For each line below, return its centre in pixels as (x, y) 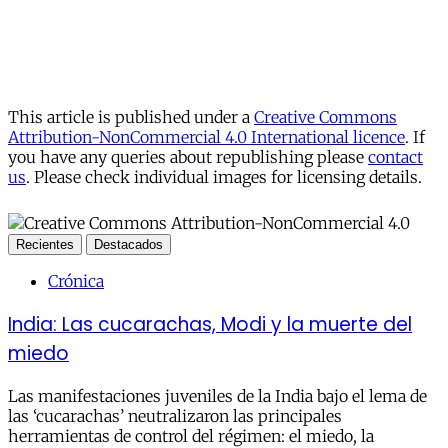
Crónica (76, 280)
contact (395, 156)
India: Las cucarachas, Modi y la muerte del (210, 324)
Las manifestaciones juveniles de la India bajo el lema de (217, 396)
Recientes (45, 244)
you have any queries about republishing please (188, 156)
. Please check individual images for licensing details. (224, 176)
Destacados (128, 244)
